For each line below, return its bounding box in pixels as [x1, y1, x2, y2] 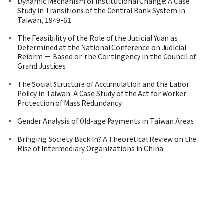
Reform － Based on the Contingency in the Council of [17, 51, 196, 61]
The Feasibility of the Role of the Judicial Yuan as [17, 32, 178, 43]
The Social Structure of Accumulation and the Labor [17, 79, 189, 89]
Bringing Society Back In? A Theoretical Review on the [17, 134, 196, 144]
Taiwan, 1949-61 [17, 14, 71, 25]
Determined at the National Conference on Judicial [17, 42, 186, 52]
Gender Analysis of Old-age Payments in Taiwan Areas [17, 115, 194, 126]
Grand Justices [17, 60, 66, 71]
